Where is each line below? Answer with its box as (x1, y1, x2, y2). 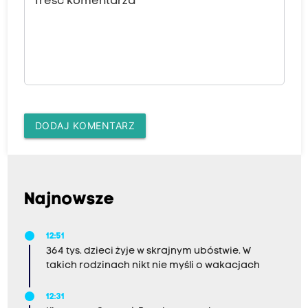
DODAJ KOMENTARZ (34, 120, 135, 132)
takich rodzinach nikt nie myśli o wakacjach (45, 261, 260, 272)
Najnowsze (23, 192, 115, 209)
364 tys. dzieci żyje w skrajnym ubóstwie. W (45, 246, 251, 257)
